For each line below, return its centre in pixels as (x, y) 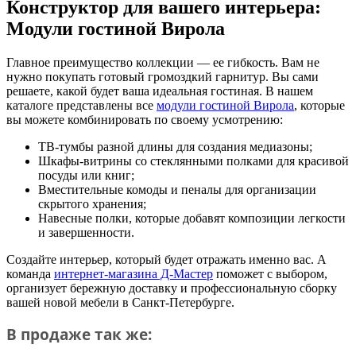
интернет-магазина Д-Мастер (133, 273)
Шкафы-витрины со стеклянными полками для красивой (193, 161)
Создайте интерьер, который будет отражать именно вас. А (166, 259)
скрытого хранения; (92, 203)
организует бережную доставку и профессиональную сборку (172, 288)
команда (30, 273)
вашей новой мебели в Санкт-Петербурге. (120, 302)
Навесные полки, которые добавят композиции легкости (192, 218)
